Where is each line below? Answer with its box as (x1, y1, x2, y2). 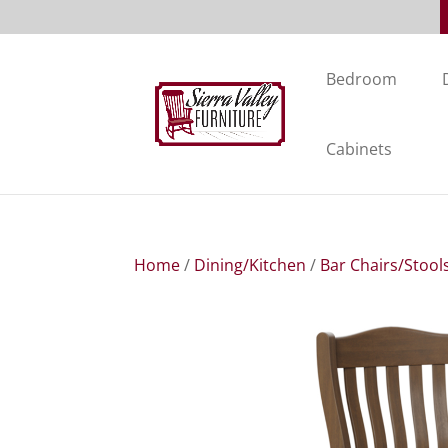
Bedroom (326, 68, 398, 91)
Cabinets (326, 138, 393, 161)
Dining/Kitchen (194, 254, 307, 277)
